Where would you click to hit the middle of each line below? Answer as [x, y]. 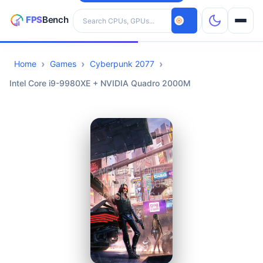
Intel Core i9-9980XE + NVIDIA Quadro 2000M [100, 83]
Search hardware [105, 14]
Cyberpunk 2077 [122, 64]
